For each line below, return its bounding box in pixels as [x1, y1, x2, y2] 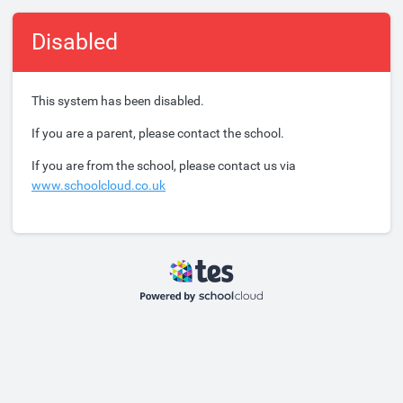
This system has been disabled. [31, 94, 204, 108]
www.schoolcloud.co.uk [31, 178, 166, 193]
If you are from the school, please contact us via [31, 158, 296, 173]
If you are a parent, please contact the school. [31, 126, 284, 140]
